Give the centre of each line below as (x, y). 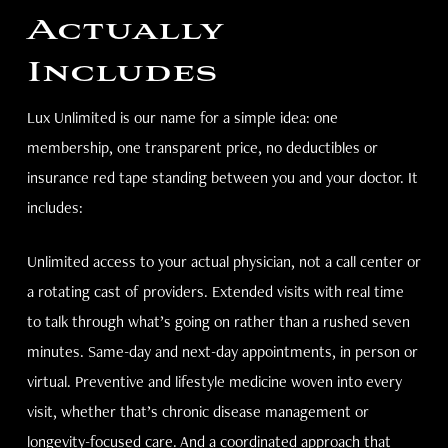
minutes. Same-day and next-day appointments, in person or (222, 351)
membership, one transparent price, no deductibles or (202, 147)
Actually (124, 31)
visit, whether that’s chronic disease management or (197, 411)
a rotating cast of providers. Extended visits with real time (215, 291)
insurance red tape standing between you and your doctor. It (222, 177)
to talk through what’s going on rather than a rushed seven (218, 321)
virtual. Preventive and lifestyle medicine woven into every (214, 381)
